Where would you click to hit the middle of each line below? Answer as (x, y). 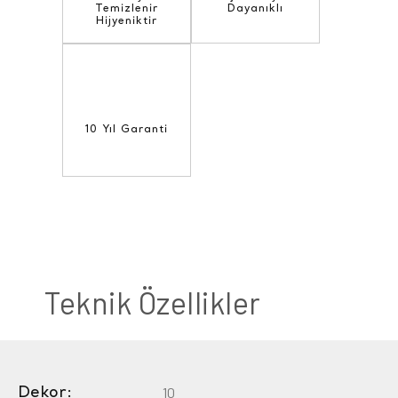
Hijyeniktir (127, 22)
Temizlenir (127, 9)
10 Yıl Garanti (127, 130)
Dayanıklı (255, 9)
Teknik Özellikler (153, 303)
